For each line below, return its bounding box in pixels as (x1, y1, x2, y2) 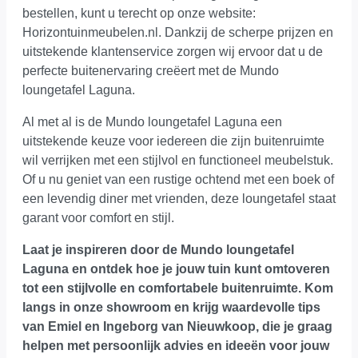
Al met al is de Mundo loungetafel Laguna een (22, 115, 282, 129)
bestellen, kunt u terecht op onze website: (22, 6, 256, 21)
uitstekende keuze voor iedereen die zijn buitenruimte (22, 134, 324, 149)
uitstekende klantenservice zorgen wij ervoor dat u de (22, 45, 323, 59)
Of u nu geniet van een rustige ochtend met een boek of (22, 173, 334, 187)
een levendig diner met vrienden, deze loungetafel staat (22, 192, 336, 206)
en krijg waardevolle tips (171, 300, 320, 315)
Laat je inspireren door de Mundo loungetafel (22, 243, 294, 257)
